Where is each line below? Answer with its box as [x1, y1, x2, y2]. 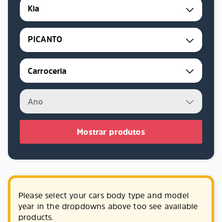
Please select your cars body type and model [18, 190, 189, 201]
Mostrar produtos [77, 126, 145, 137]
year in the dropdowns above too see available [18, 201, 198, 212]
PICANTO [28, 34, 62, 45]
